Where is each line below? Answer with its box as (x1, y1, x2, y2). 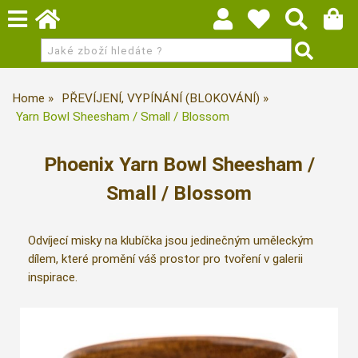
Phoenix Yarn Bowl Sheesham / (43, 153, 315, 176)
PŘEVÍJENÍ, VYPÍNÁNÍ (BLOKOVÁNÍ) (62, 91, 260, 105)
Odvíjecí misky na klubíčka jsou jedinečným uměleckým (28, 233, 313, 249)
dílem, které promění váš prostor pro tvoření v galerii (28, 252, 303, 267)
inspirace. (28, 270, 78, 285)
